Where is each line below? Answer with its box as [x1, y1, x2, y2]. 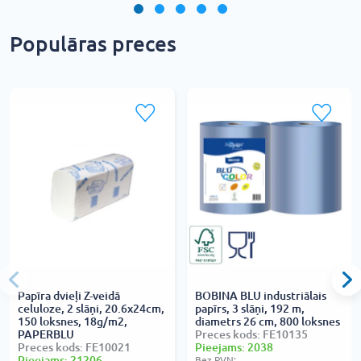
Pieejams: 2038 [194, 341, 273, 355]
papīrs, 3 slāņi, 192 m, [194, 302, 305, 316]
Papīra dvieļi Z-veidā [18, 289, 120, 303]
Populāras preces [10, 32, 176, 56]
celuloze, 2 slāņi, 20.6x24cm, [18, 302, 164, 316]
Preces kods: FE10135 [194, 328, 308, 342]
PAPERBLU [18, 328, 74, 342]
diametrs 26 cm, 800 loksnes [194, 315, 340, 329]
